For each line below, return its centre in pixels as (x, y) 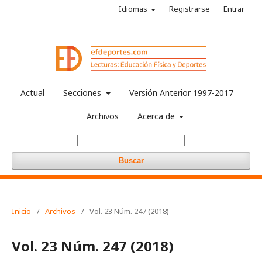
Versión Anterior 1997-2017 (181, 93)
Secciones (84, 93)
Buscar (131, 161)
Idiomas (134, 9)
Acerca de (157, 116)
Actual (33, 93)
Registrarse (189, 9)
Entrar (234, 9)
